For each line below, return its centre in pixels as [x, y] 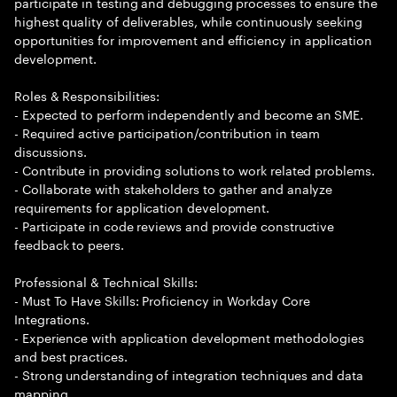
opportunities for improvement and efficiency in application [193, 39]
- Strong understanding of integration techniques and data [189, 374]
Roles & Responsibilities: [87, 95]
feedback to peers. [69, 244]
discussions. [51, 151]
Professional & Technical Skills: [106, 281]
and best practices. [71, 355]
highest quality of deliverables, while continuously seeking [188, 20]
